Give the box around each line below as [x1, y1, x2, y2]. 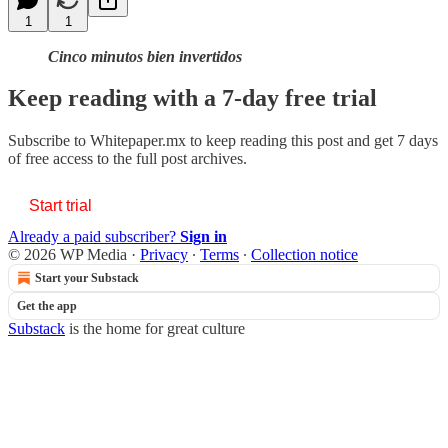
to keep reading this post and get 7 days [186, 132, 438, 150]
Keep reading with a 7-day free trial [8, 85, 377, 112]
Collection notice [251, 246, 358, 264]
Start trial [29, 197, 92, 215]
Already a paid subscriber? [8, 228, 180, 246]
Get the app [17, 299, 77, 314]
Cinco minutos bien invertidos [48, 47, 242, 65]
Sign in [180, 228, 227, 246]
